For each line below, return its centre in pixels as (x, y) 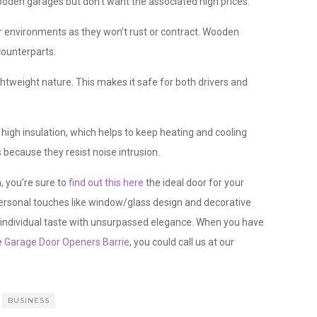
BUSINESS (28, 301)
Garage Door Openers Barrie (67, 242)
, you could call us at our (182, 242)
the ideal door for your (194, 183)
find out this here (106, 183)
